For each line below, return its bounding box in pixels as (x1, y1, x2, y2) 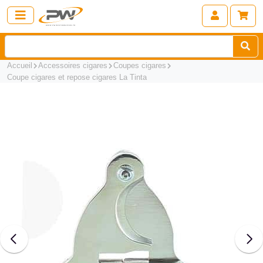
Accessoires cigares (38, 61, 108, 70)
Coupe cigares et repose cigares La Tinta (7, 73, 147, 82)
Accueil (7, 61, 32, 70)
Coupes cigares (113, 61, 167, 70)
